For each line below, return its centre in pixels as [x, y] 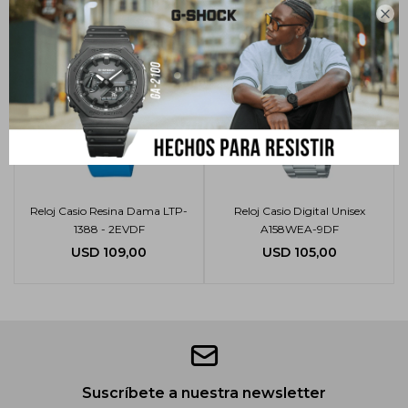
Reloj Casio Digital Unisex [299, 211]
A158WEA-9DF [299, 229]
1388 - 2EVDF [109, 229]
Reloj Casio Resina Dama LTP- [109, 211]
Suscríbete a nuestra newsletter [204, 393]
